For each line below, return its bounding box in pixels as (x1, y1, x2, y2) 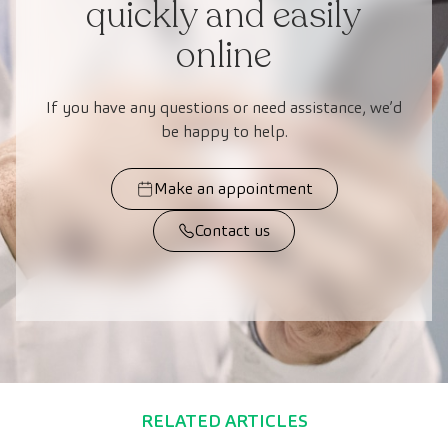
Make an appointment (153, 177, 313, 199)
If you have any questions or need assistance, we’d (46, 96, 402, 118)
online (176, 30, 272, 80)
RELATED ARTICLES (140, 408, 308, 432)
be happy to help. (160, 120, 288, 142)
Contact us (194, 219, 270, 241)
